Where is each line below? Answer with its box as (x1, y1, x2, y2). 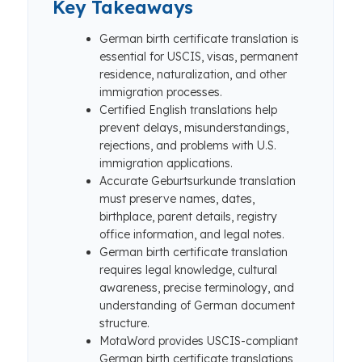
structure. (99, 316, 149, 330)
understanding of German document (99, 298, 295, 313)
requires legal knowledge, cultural (99, 263, 277, 277)
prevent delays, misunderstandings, (99, 120, 288, 135)
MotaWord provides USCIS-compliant (99, 334, 298, 348)
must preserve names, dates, (99, 192, 255, 206)
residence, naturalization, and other (99, 67, 287, 82)
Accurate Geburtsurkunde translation (99, 174, 296, 188)
